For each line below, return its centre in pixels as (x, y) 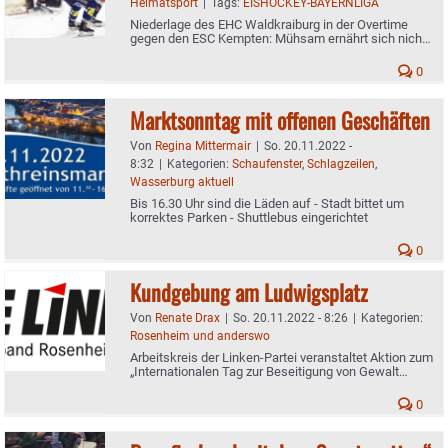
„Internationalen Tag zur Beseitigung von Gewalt (264, 371)
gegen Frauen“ (170, 385)
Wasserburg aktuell (182, 181)
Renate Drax (187, 317)
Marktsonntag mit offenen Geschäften (280, 119)
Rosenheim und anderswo (200, 335)
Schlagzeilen (341, 163)
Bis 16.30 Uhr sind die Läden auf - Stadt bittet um (267, 203)
